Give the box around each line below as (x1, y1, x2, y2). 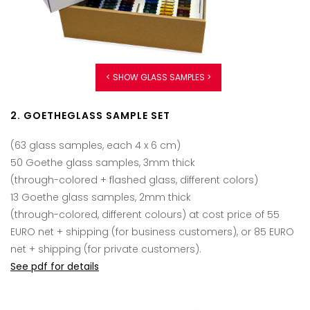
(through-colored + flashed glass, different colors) (10, 172, 258, 187)
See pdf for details (10, 259, 99, 273)
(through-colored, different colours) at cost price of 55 (10, 207, 280, 221)
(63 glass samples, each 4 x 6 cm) (10, 138, 181, 152)
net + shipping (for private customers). (10, 241, 201, 256)
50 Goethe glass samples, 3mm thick (10, 155, 195, 170)
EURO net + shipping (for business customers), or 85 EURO (10, 224, 294, 239)
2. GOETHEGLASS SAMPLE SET (10, 108, 170, 122)
